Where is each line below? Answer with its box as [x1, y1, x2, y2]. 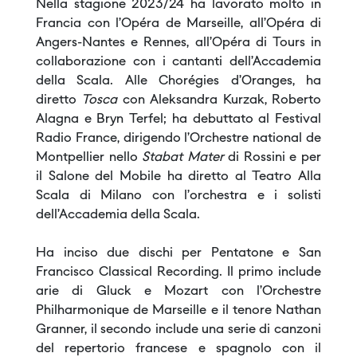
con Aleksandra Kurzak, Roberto [122, 94, 322, 108]
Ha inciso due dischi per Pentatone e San [36, 247, 321, 261]
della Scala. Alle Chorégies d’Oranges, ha [36, 75, 321, 88]
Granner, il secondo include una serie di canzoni [36, 324, 321, 337]
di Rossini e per [228, 151, 322, 165]
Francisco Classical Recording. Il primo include [36, 266, 321, 280]
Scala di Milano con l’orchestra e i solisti [36, 190, 321, 203]
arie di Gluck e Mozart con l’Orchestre [36, 285, 321, 299]
